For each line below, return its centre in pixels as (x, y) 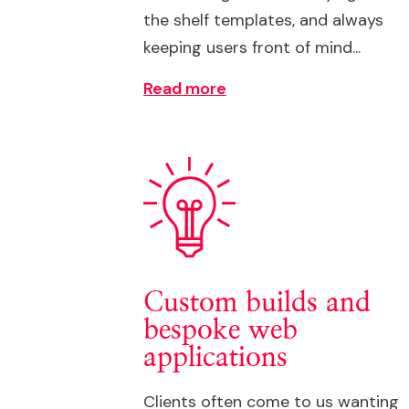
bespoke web (220, 330)
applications (215, 358)
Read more (185, 89)
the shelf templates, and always (263, 20)
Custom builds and (257, 303)
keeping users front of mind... (252, 47)
